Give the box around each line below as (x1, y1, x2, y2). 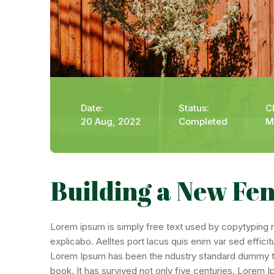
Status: (179, 102, 209, 114)
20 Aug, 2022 (81, 116, 141, 127)
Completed (179, 116, 228, 127)
